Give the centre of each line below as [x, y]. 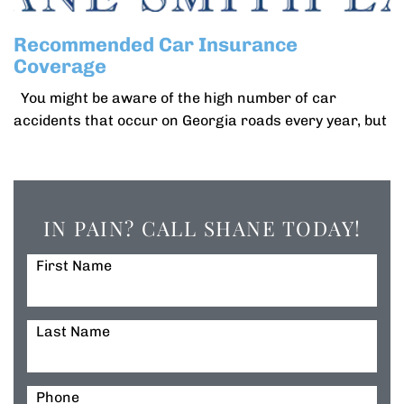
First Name [74, 266]
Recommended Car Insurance [156, 45]
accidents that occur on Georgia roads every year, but [200, 120]
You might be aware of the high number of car [175, 98]
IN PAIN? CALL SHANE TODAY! [202, 228]
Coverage [60, 66]
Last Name [73, 331]
